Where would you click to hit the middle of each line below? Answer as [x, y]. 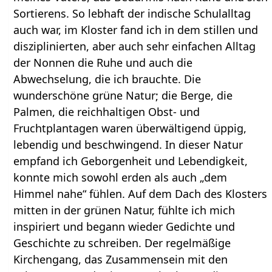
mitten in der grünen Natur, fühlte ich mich [124, 210]
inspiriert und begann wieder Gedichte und [124, 226]
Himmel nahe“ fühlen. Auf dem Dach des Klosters [141, 193]
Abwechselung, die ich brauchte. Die [107, 79]
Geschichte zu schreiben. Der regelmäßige [122, 243]
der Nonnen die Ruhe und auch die [103, 62]
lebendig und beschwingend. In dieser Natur [128, 144]
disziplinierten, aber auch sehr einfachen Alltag [135, 46]
